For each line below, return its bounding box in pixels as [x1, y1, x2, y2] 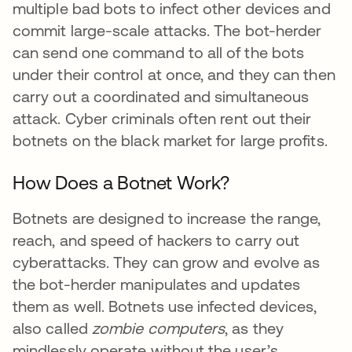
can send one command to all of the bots [13, 43, 305, 61]
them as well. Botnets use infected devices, [13, 297, 317, 315]
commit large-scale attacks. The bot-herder [13, 21, 322, 39]
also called [13, 319, 92, 337]
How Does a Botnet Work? [13, 172, 230, 193]
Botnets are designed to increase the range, [13, 209, 321, 227]
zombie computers [91, 319, 225, 337]
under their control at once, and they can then [13, 65, 335, 83]
